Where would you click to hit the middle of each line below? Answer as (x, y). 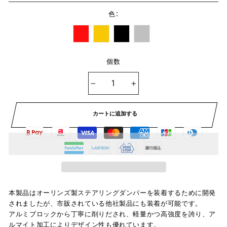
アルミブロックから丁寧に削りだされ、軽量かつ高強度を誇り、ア (112, 214)
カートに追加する (115, 113)
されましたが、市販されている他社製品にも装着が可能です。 (105, 203)
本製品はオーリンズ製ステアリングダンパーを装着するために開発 (112, 193)
